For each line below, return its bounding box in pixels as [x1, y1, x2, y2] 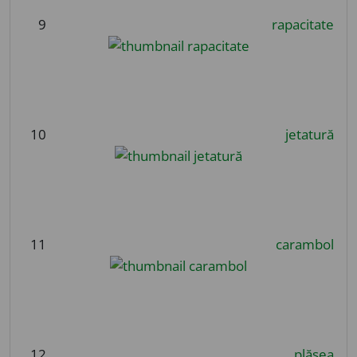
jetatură [284, 124, 334, 143]
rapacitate [271, 14, 334, 33]
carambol [275, 234, 334, 253]
